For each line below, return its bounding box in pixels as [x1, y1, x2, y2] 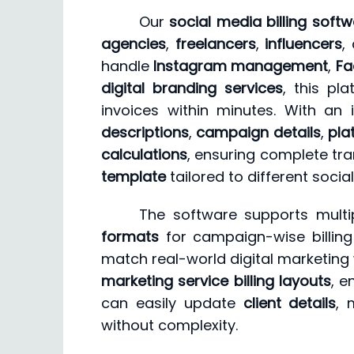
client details [243, 293, 337, 314]
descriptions [101, 122, 189, 143]
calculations [101, 145, 187, 165]
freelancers [175, 34, 256, 55]
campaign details [196, 122, 321, 143]
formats [101, 227, 159, 247]
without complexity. [101, 315, 238, 336]
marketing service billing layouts [101, 271, 331, 292]
